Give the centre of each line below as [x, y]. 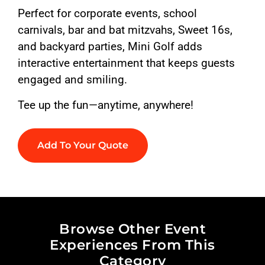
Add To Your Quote [83, 146]
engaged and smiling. [73, 80]
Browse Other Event [132, 229]
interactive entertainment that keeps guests [127, 63]
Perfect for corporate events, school [108, 14]
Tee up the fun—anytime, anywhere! [106, 105]
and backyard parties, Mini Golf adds [110, 47]
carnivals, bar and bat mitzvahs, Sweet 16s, [125, 30]
